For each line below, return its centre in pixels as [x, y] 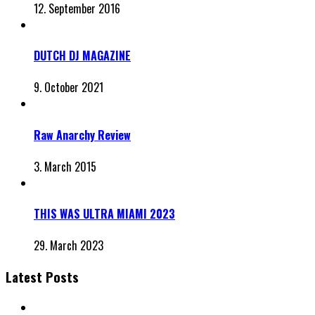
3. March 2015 [65, 166]
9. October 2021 [69, 88]
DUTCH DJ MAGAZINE [82, 56]
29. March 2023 [69, 246]
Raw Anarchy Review [82, 135]
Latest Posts [42, 277]
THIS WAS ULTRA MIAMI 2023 [104, 214]
